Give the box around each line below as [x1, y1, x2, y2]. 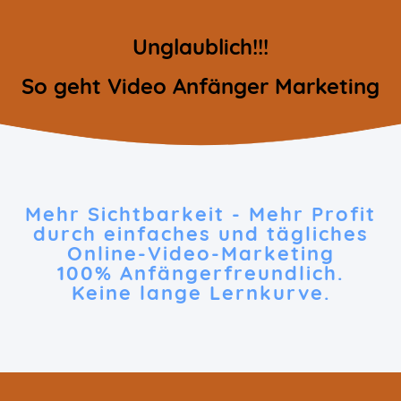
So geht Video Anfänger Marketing [21, 73, 380, 99]
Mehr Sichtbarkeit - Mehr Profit [25, 201, 376, 226]
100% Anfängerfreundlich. [57, 260, 344, 286]
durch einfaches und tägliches [32, 221, 369, 246]
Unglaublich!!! [132, 33, 269, 60]
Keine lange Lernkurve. [71, 280, 330, 305]
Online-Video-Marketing [66, 241, 335, 266]
